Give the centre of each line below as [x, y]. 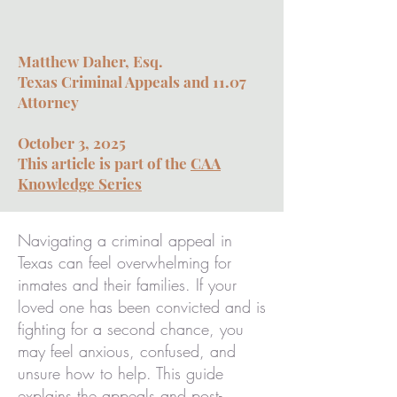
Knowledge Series [80, 183]
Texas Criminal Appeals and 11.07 [132, 82]
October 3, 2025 [72, 143]
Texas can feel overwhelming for [125, 262]
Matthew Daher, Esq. [90, 61]
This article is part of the [104, 163]
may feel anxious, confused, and [127, 351]
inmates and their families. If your [127, 284]
